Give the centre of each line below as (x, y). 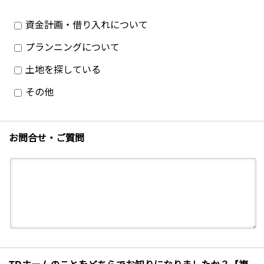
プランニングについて (71, 47)
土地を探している (62, 69)
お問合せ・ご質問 (47, 137)
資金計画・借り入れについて (85, 24)
